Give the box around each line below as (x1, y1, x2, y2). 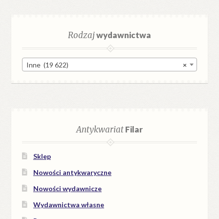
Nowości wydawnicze (33, 184, 102, 193)
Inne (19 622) (26, 60, 69, 69)
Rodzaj (68, 30, 95, 41)
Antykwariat (76, 124, 124, 135)
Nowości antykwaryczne (33, 168, 111, 177)
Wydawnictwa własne (33, 200, 104, 209)
